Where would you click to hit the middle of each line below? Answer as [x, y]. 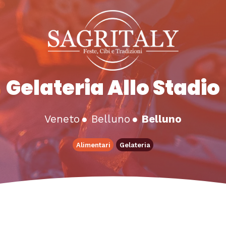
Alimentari [93, 145]
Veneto [62, 119]
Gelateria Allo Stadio [113, 88]
